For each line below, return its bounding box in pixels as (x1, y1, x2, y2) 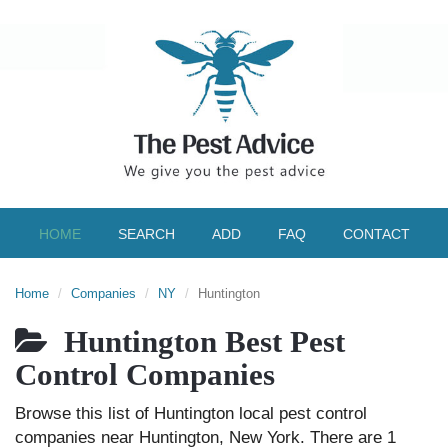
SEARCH (117, 226, 175, 242)
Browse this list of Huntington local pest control (15, 404, 367, 423)
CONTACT (342, 226, 410, 242)
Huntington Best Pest (48, 325, 345, 359)
